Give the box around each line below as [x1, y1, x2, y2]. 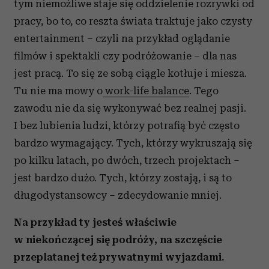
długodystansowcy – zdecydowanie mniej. [14, 189, 222, 201]
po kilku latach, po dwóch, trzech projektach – [14, 154, 240, 166]
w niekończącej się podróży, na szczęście [14, 234, 222, 246]
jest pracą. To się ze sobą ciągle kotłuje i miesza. [14, 67, 247, 79]
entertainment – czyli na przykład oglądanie [14, 32, 230, 44]
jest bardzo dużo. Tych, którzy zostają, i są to [14, 172, 232, 184]
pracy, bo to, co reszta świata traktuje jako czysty [14, 15, 252, 27]
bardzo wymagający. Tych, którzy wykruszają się [14, 137, 252, 149]
